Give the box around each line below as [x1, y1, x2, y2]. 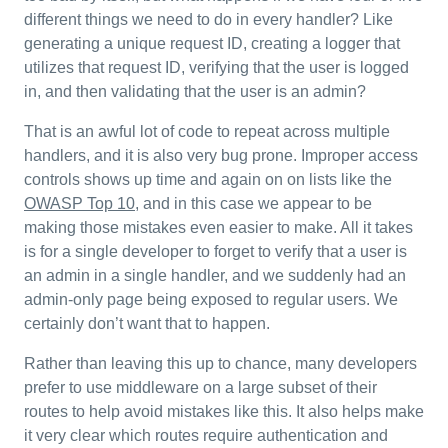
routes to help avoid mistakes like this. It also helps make [24, 403, 424, 420]
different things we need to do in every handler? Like [24, 11, 393, 28]
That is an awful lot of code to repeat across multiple [24, 123, 390, 140]
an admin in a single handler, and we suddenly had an [24, 267, 406, 284]
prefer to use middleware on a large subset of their [24, 379, 377, 396]
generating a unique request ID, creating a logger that [24, 35, 400, 52]
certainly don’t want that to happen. [24, 315, 270, 332]
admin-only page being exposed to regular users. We [24, 291, 398, 308]
